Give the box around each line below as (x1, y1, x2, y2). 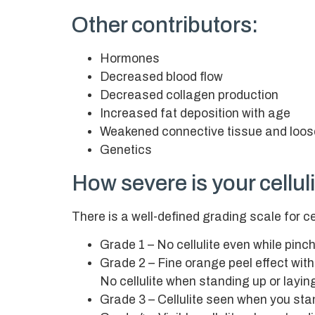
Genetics (100, 143, 152, 157)
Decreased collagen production (100, 88, 278, 102)
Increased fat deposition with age (100, 106, 290, 120)
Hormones (100, 51, 160, 65)
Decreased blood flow (100, 70, 223, 84)
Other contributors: (72, 13, 259, 37)
